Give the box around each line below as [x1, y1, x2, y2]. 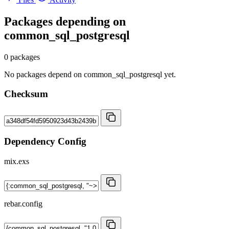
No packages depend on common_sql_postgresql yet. [4, 70, 176, 79]
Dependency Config [4, 135, 86, 147]
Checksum [4, 88, 48, 100]
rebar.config [4, 199, 42, 208]
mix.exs [4, 156, 29, 166]
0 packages [4, 52, 40, 61]
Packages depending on [4, 14, 126, 28]
